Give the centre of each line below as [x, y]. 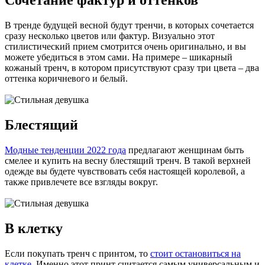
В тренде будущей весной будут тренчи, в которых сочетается [129, 25]
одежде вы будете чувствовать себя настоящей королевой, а [125, 171]
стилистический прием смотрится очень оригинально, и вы [125, 47]
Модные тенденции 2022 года [65, 150]
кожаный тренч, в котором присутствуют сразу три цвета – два [132, 68]
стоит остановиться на [195, 253]
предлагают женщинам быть [185, 150]
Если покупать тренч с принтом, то [77, 253]
